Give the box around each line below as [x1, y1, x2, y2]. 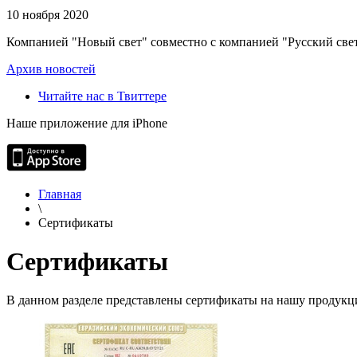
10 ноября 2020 [6, 7, 88, 22]
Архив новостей [6, 61, 96, 76]
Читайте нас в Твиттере [38, 88, 167, 103]
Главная [38, 186, 81, 201]
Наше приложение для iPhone [6, 116, 167, 130]
